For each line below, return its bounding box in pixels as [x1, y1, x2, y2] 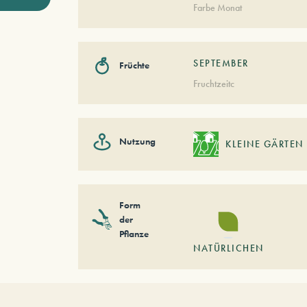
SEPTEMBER [193, 56, 249, 69]
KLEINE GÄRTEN [225, 138, 304, 151]
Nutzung [119, 135, 156, 148]
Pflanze [119, 227, 149, 240]
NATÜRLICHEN [193, 242, 264, 255]
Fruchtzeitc [193, 77, 235, 90]
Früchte [119, 59, 149, 72]
